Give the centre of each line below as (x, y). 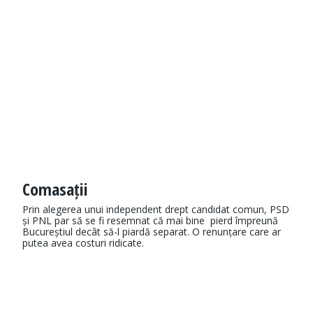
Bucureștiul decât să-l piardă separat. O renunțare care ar (152, 232)
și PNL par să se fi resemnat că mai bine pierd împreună (150, 221)
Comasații (55, 189)
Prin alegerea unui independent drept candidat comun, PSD (156, 210)
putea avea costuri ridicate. (83, 243)
